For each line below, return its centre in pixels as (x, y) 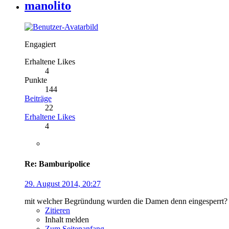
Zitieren (58, 210)
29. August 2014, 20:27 (63, 184)
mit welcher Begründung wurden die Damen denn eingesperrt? (126, 201)
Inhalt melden (67, 219)
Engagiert (40, 44)
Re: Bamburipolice (57, 164)
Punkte (36, 80)
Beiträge (38, 99)
